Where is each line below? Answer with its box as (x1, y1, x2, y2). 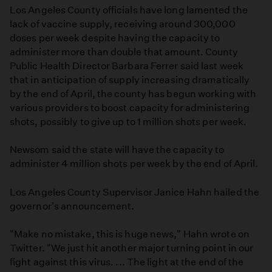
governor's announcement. (10, 200, 135, 212)
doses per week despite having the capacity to (10, 32, 220, 44)
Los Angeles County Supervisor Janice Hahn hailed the (10, 186, 259, 198)
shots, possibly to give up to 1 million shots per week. (10, 116, 247, 128)
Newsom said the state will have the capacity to (10, 144, 225, 156)
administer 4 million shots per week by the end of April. (10, 158, 259, 170)
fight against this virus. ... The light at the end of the (10, 256, 244, 268)
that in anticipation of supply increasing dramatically (10, 74, 250, 86)
